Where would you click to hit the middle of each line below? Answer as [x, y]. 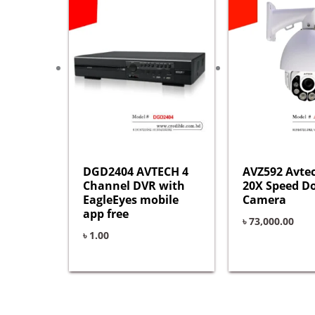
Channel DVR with [134, 186]
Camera [265, 200]
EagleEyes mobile [131, 200]
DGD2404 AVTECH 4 [136, 172]
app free [106, 214]
